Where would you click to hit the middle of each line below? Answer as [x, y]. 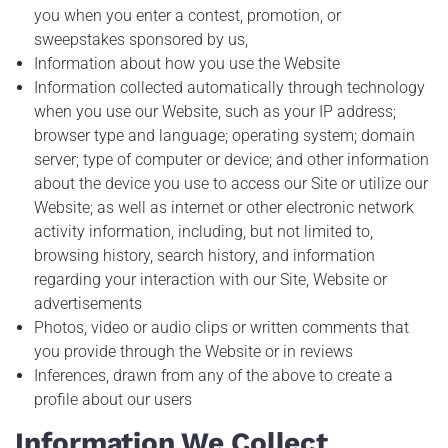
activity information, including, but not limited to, [204, 231]
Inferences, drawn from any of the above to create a [214, 375]
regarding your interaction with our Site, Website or [211, 279]
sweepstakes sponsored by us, [141, 39]
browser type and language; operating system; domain [225, 135]
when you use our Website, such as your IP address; [215, 111]
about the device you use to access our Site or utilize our [231, 183]
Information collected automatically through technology [230, 87]
